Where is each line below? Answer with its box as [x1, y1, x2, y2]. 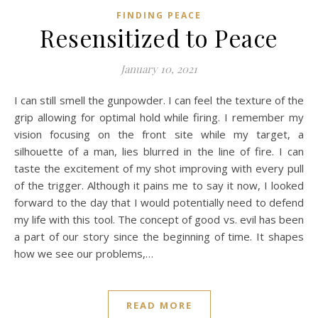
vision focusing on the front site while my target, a [14, 127, 304, 142]
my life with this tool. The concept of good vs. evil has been [14, 212, 304, 227]
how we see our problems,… [14, 246, 153, 261]
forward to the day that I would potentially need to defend [14, 195, 304, 210]
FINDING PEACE [116, 9, 202, 22]
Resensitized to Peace [40, 22, 278, 54]
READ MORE [126, 299, 192, 312]
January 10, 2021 [121, 62, 197, 77]
